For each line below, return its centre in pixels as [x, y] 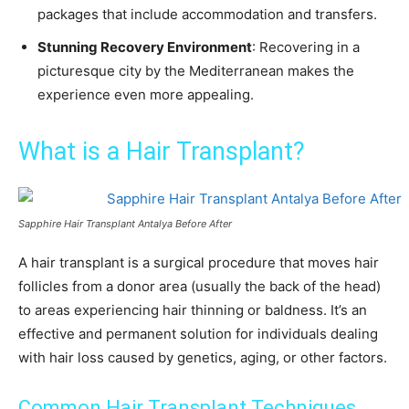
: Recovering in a [306, 47]
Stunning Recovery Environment [145, 47]
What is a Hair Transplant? [162, 152]
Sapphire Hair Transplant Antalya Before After [125, 224]
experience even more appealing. [146, 95]
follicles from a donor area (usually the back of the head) [199, 287]
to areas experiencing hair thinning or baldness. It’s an [193, 310]
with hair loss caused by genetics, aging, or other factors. [203, 358]
